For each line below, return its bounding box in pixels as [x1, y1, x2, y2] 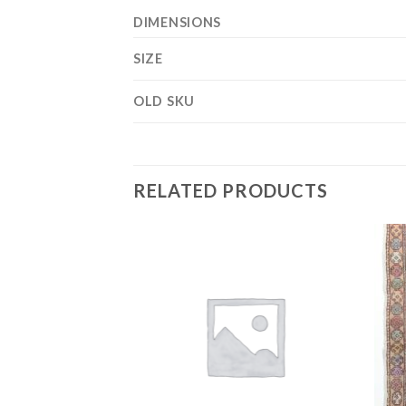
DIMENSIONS [133, 14, 222, 30]
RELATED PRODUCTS [133, 179, 328, 201]
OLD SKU [133, 93, 196, 109]
